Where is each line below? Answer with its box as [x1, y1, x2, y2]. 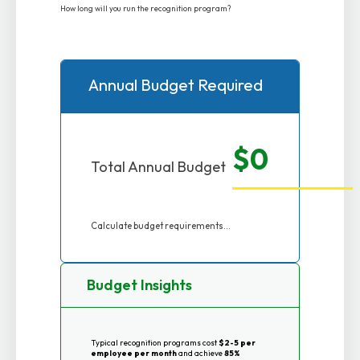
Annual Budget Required [85, 74, 263, 95]
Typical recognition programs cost [90, 337, 219, 349]
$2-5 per [218, 337, 256, 349]
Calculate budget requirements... [90, 219, 231, 231]
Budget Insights [84, 276, 193, 295]
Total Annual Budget [90, 157, 226, 176]
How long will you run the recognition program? [60, 3, 231, 14]
